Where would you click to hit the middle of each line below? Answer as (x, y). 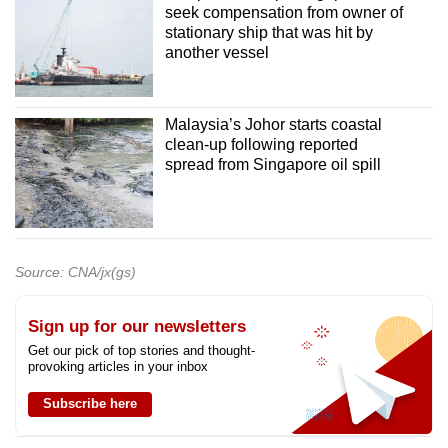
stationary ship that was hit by (268, 33)
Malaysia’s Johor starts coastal (273, 124)
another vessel (216, 53)
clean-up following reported (261, 144)
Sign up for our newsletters (137, 327)
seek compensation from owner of (283, 13)
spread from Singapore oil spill (272, 164)
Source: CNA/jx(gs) (75, 272)
